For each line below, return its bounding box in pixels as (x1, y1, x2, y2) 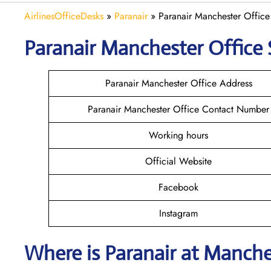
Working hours (149, 128, 208, 142)
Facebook (158, 180, 198, 194)
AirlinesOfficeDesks (24, 8, 103, 23)
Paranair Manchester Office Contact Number (88, 102, 269, 116)
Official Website (145, 154, 212, 168)
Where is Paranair (24, 240, 176, 266)
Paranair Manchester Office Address (105, 76, 252, 90)
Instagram (159, 206, 198, 220)
